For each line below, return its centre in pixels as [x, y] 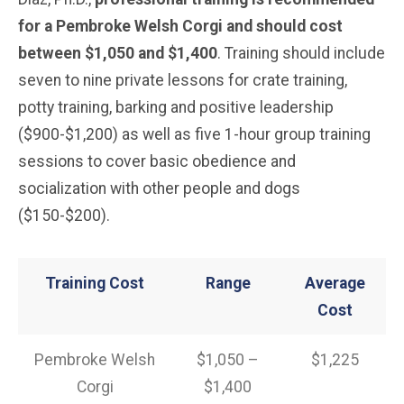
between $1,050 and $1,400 [118, 53]
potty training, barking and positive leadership [176, 107]
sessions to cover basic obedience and [157, 161]
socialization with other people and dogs [159, 188]
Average [335, 283]
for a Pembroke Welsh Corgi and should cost [180, 26]
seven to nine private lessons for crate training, [183, 80]
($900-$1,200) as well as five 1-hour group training [194, 134]
